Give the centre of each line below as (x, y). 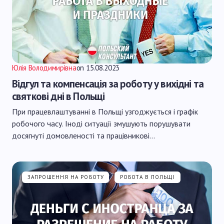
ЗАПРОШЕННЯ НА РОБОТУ (66, 177)
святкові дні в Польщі (58, 96)
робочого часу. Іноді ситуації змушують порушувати (101, 123)
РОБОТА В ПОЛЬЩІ (148, 177)
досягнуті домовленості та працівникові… (83, 135)
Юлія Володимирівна (44, 68)
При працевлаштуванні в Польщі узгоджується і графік (105, 111)
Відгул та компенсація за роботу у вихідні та (108, 84)
